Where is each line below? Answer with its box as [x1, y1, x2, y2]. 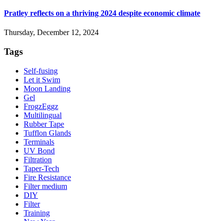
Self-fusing [24, 66, 58, 75]
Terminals [24, 137, 54, 146]
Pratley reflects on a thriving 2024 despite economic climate [4, 8, 200, 17]
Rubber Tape [24, 119, 64, 128]
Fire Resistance [24, 173, 71, 182]
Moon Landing [24, 84, 71, 93]
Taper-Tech [24, 164, 59, 173]
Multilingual [24, 110, 62, 119]
